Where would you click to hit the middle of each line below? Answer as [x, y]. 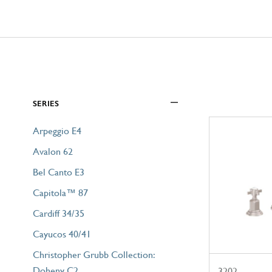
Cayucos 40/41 [62, 234]
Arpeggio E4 [57, 131]
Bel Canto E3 [58, 172]
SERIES [46, 103]
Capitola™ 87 [60, 192]
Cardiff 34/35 [58, 213]
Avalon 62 [53, 151]
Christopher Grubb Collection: [94, 254]
